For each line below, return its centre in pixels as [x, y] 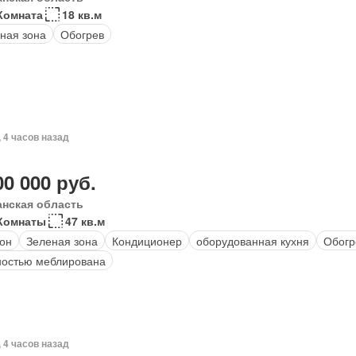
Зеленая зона [62, 240]
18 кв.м [81, 14]
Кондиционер [147, 240]
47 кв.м [85, 221]
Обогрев [82, 34]
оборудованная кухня [252, 240]
